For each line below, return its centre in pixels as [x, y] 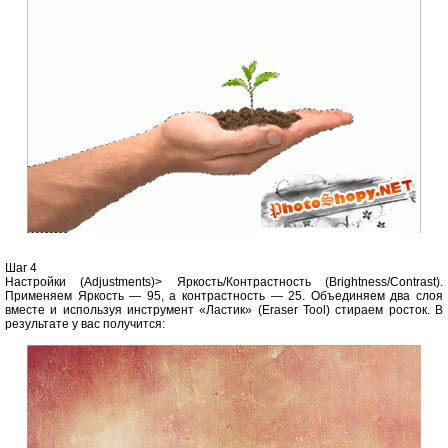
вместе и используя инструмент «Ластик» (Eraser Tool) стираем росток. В [224, 309]
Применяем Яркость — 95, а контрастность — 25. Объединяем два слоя [224, 295]
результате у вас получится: [85, 323]
